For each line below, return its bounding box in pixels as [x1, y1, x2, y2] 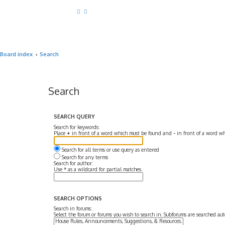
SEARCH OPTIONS [54, 194, 102, 201]
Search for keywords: [54, 124, 100, 130]
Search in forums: [54, 205, 92, 211]
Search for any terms [60, 154, 108, 160]
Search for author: [54, 160, 93, 166]
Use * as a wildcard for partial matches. [54, 166, 142, 172]
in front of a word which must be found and [70, 130, 173, 136]
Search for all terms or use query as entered [60, 146, 159, 153]
